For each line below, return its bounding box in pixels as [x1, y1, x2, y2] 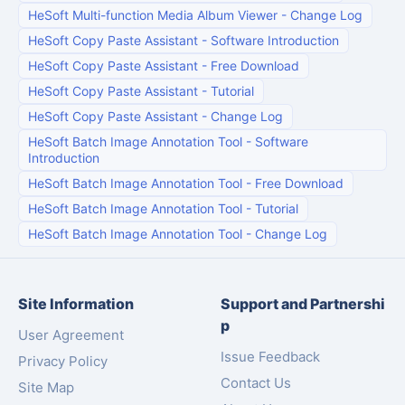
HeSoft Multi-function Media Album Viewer [28, 7, 278, 24]
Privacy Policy [18, 353, 108, 371]
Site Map [18, 379, 74, 397]
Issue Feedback [221, 348, 320, 366]
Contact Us [221, 374, 291, 392]
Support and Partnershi [221, 295, 385, 314]
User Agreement [18, 326, 124, 344]
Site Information [18, 295, 134, 314]
